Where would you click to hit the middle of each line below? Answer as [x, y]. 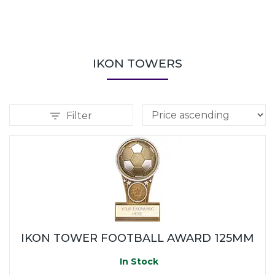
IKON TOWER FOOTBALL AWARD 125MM [137, 238]
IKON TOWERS [137, 63]
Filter [79, 115]
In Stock [137, 261]
